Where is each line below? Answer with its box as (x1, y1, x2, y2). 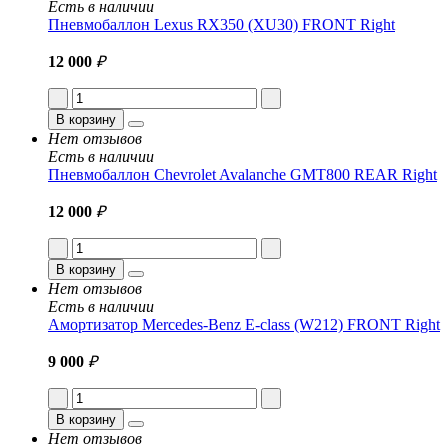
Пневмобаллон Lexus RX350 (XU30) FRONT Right (48, 15, 395, 33)
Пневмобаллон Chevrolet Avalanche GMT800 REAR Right (48, 165, 437, 183)
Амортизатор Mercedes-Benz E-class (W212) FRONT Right (48, 315, 440, 333)
